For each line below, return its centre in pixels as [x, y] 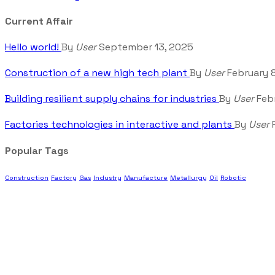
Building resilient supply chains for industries [112, 99]
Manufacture [146, 177]
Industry [107, 177]
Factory [64, 177]
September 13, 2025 [145, 47]
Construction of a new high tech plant [97, 73]
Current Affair [39, 21]
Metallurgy [188, 177]
